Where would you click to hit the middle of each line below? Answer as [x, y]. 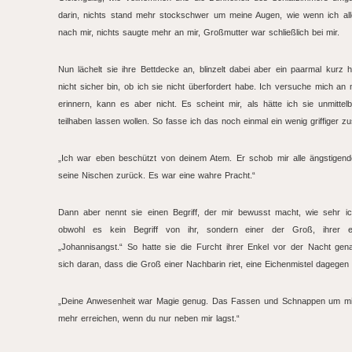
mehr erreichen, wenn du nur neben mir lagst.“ [149, 318]
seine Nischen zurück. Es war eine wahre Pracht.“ [157, 175]
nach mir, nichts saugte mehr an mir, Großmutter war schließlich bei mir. [199, 32]
